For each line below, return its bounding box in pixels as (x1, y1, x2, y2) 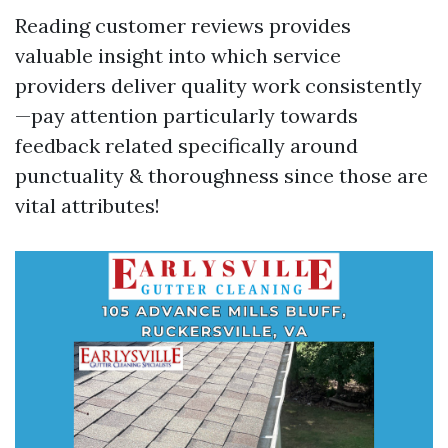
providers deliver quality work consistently (15, 73, 422, 98)
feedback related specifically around (15, 133, 358, 158)
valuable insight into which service (15, 43, 341, 68)
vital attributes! (15, 193, 160, 218)
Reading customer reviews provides (15, 13, 351, 38)
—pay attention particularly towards (15, 103, 358, 128)
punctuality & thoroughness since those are (15, 163, 428, 188)
